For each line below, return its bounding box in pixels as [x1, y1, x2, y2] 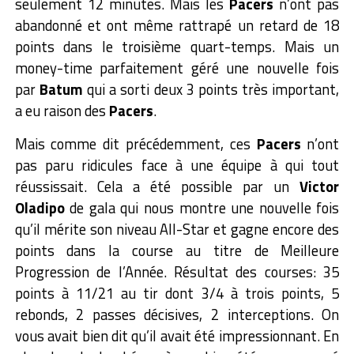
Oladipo [14, 197, 65, 220]
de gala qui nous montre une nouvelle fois [64, 197, 340, 220]
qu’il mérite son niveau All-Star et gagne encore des [14, 218, 340, 241]
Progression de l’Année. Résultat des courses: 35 [14, 261, 340, 284]
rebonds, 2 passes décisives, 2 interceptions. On [14, 303, 340, 326]
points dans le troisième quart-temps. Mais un [14, 36, 340, 58]
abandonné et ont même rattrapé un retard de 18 [14, 14, 340, 37]
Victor [299, 175, 340, 198]
